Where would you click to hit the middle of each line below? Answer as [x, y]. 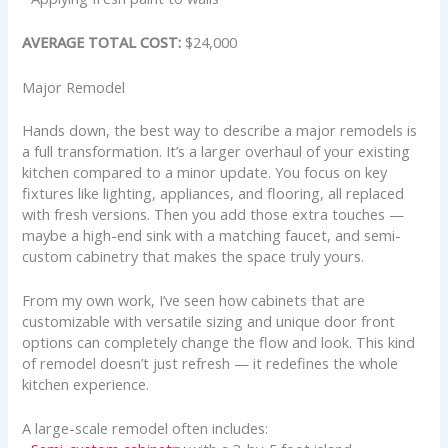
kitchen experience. [86, 383]
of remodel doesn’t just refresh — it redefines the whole [210, 362]
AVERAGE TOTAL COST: [102, 42]
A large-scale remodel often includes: [145, 428]
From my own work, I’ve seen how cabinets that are [194, 299]
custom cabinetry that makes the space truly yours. [193, 255]
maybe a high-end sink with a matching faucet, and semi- [212, 234]
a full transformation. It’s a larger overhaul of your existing [216, 150]
